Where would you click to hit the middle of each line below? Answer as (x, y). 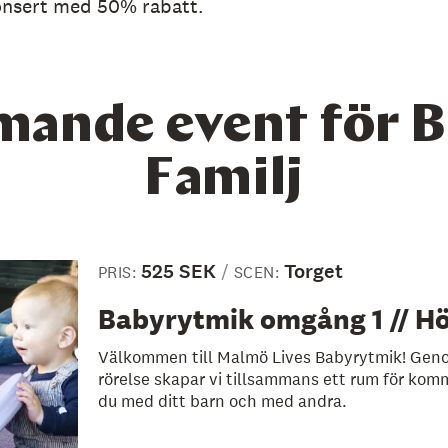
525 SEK (178, 271)
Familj (224, 180)
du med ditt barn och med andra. (222, 400)
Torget (313, 271)
